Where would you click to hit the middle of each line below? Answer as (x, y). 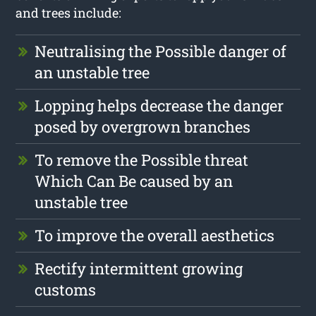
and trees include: (69, 12)
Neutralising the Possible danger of (161, 51)
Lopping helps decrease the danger (159, 105)
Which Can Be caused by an (134, 181)
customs (66, 289)
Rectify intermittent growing (139, 268)
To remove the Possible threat (142, 159)
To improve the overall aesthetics (155, 235)
